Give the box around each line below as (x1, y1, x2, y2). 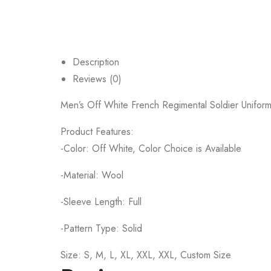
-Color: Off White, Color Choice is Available (60, 141, 241, 155)
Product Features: (60, 124, 134, 139)
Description (73, 54, 119, 69)
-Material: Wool (60, 168, 123, 182)
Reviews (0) (73, 71, 122, 86)
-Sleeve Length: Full (60, 194, 142, 209)
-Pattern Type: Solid (60, 221, 142, 235)
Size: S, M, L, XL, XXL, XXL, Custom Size (60, 247, 231, 262)
